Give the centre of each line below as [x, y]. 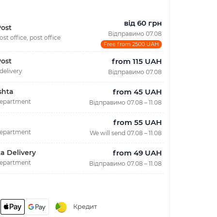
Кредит [85, 207]
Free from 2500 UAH [131, 44]
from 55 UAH [138, 122]
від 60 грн [143, 23]
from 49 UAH [137, 153]
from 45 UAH [137, 92]
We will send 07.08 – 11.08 [126, 133]
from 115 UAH [137, 61]
